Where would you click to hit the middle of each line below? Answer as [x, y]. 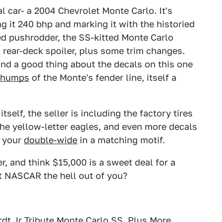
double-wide [51, 140]
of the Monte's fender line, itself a [103, 78]
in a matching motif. [121, 140]
